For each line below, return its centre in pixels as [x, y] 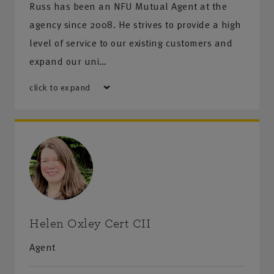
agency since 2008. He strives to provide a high [135, 24]
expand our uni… [68, 61]
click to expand [60, 87]
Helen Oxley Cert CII [90, 224]
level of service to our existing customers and [131, 43]
